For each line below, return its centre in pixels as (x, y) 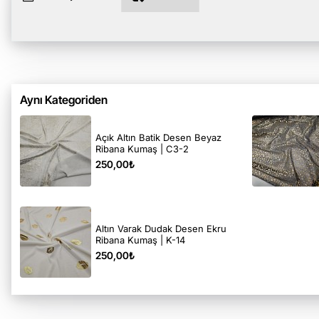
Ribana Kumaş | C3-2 (142, 148)
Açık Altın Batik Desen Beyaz (158, 137)
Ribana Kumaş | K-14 (140, 240)
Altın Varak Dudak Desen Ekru (161, 228)
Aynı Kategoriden (64, 100)
